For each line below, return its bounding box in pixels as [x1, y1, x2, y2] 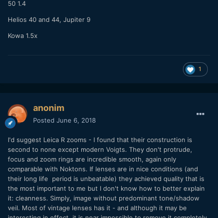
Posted [33, 116, 56, 124]
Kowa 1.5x [8, 31, 37, 39]
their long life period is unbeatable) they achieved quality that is [8, 174, 204, 182]
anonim [33, 102, 64, 113]
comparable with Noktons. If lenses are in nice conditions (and [8, 164, 198, 173]
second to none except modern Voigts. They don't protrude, [8, 145, 192, 153]
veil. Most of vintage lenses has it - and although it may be [8, 203, 187, 212]
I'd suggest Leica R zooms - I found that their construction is [8, 135, 192, 144]
